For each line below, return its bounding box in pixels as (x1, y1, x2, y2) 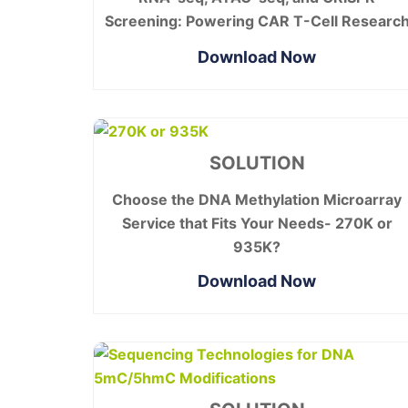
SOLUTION (209, 152, 305, 175)
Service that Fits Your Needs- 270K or (121, 214, 393, 233)
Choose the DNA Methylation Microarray (112, 190, 402, 209)
